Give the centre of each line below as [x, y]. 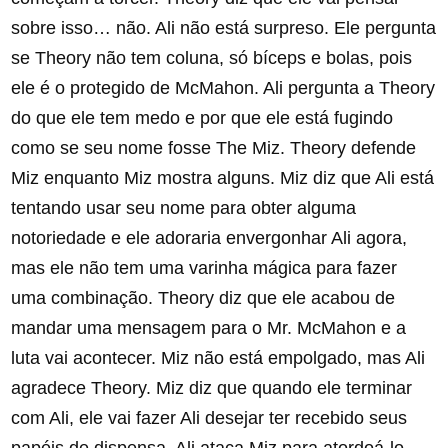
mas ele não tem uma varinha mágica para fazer [204, 268]
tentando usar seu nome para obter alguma [184, 208]
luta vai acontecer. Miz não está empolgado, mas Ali [218, 358]
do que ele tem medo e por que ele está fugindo [202, 118]
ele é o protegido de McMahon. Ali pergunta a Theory [223, 88]
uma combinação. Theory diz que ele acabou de [203, 298]
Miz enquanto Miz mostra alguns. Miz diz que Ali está [223, 178]
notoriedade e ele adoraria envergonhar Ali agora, [209, 238]
